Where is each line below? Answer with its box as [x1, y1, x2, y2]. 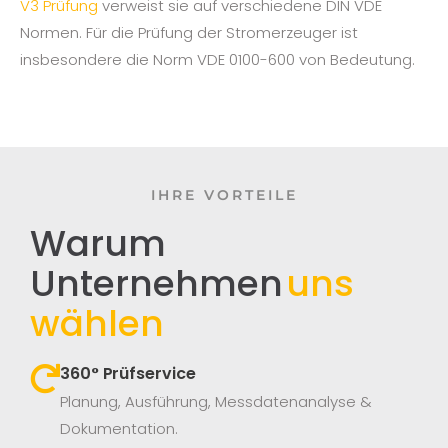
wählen [30, 298, 164, 350]
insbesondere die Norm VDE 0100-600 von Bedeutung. [20, 49, 415, 71]
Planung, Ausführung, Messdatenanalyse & [60, 391, 372, 413]
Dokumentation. [60, 418, 178, 440]
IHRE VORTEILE [150, 186, 298, 205]
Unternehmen [30, 258, 283, 310]
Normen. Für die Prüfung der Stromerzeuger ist [20, 22, 358, 44]
